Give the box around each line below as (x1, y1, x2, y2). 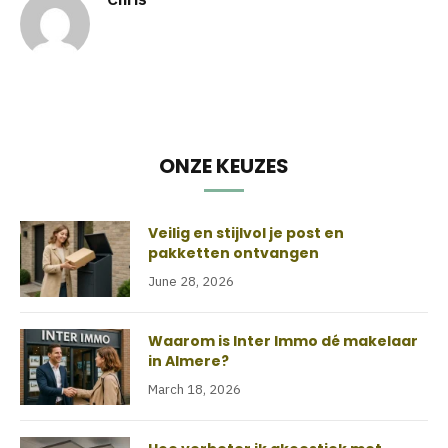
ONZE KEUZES (159, 151, 289, 180)
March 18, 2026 (148, 380, 241, 398)
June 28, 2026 (148, 272, 234, 290)
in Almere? (148, 350, 229, 371)
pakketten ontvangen (148, 242, 319, 263)
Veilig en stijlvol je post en (148, 222, 344, 243)
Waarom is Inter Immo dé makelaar (148, 330, 418, 351)
